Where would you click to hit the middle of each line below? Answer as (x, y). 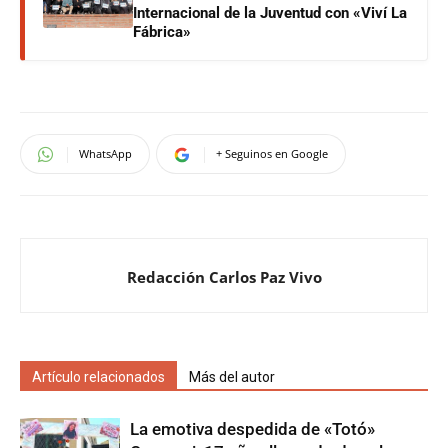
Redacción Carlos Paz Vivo (224, 276)
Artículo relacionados (98, 376)
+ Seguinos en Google (272, 153)
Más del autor (232, 376)
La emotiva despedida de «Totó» (252, 428)
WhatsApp (105, 153)
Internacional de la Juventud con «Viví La (270, 12)
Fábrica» (162, 31)
